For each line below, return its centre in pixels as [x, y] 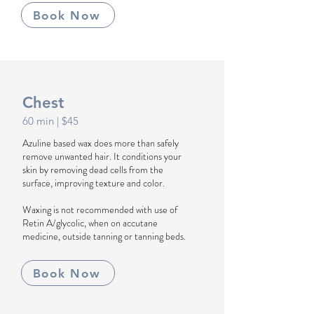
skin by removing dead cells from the [93, 170]
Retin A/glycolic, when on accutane [90, 223]
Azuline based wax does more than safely [101, 143]
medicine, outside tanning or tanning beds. [104, 236]
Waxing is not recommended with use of [100, 210]
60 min [40, 121]
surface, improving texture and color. [94, 183]
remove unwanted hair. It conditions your [102, 156]
